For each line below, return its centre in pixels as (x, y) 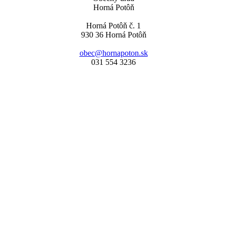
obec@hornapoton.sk (113, 53)
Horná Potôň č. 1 (113, 26)
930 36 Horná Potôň (113, 35)
